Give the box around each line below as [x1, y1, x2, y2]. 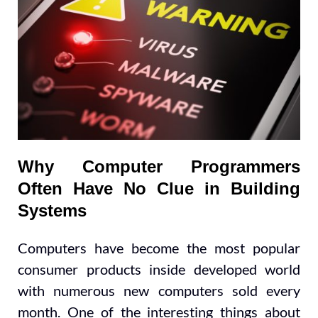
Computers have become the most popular [18, 238, 300, 256]
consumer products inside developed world [18, 260, 300, 278]
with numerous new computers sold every [18, 281, 300, 299]
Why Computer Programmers [18, 157, 300, 176]
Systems [18, 201, 87, 220]
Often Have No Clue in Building [18, 179, 300, 198]
